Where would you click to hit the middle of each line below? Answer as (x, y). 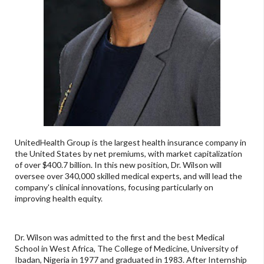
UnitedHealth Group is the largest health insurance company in (131, 142)
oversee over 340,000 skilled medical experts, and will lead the (128, 176)
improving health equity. (60, 198)
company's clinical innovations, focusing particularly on (114, 187)
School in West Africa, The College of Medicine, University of (126, 248)
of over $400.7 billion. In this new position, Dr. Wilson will (118, 164)
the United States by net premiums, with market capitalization (128, 153)
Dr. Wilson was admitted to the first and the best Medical (120, 237)
